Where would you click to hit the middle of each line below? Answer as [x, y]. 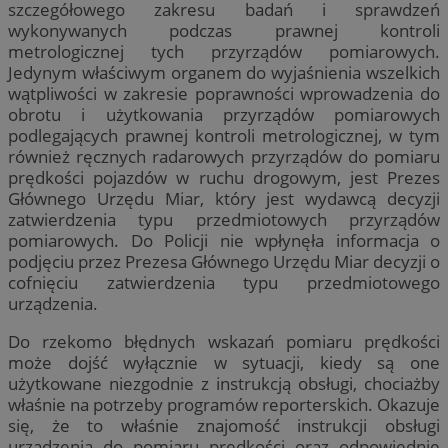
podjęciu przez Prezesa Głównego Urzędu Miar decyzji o [224, 261]
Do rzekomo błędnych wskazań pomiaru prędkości [224, 341]
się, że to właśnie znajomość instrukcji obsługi [224, 425]
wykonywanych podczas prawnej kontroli [224, 30]
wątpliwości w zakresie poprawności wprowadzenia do [224, 93]
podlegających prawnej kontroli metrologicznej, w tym [224, 135]
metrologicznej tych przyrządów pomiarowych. [224, 51]
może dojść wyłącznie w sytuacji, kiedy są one [224, 362]
